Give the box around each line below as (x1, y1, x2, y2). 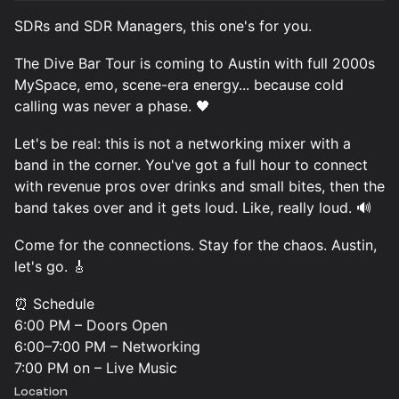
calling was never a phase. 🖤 (14, 97, 210, 115)
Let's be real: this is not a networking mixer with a (14, 134, 351, 152)
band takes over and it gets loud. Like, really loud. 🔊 (14, 199, 371, 216)
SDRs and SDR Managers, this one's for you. (14, 17, 312, 35)
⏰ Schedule (14, 295, 94, 313)
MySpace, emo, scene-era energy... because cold (14, 76, 344, 94)
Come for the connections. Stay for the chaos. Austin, (14, 236, 377, 254)
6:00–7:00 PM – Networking (14, 338, 200, 355)
